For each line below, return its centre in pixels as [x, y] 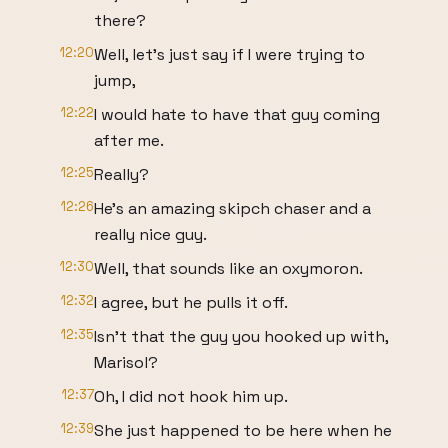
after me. [129, 140]
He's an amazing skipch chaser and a [232, 208]
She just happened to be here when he [243, 430]
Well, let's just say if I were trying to [229, 54]
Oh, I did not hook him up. [191, 396]
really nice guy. [150, 234]
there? [120, 20]
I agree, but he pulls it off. [191, 302]
